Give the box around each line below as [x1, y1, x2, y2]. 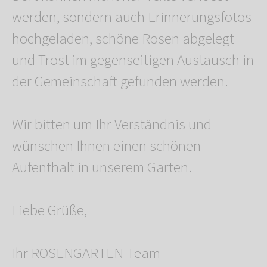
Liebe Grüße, [12, 200, 87, 222]
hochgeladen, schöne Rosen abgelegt [12, 28, 234, 50]
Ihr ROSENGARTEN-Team [12, 243, 160, 265]
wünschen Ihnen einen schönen [12, 135, 201, 157]
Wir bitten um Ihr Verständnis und [12, 114, 212, 136]
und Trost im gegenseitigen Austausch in [12, 49, 254, 72]
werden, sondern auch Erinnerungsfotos [12, 7, 252, 29]
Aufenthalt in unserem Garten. [12, 157, 192, 179]
